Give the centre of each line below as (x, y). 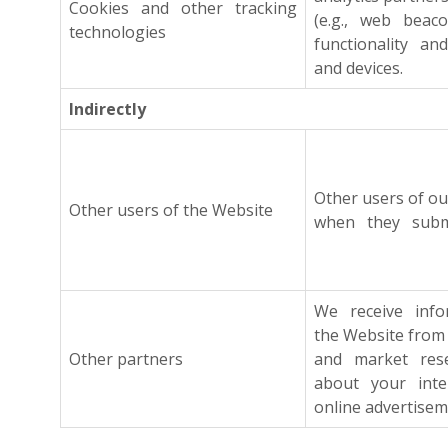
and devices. (358, 68)
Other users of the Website (171, 210)
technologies (117, 32)
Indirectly (107, 109)
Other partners (126, 359)
